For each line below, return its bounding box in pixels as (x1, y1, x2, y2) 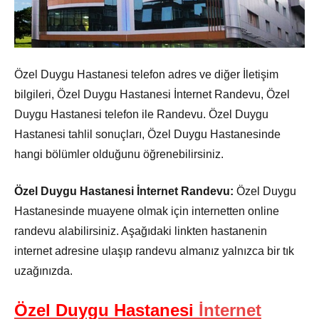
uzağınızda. (14, 264, 73, 277)
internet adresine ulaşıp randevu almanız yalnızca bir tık (14, 244, 294, 257)
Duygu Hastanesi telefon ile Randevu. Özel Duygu (14, 108, 268, 120)
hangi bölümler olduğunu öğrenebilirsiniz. (14, 147, 224, 160)
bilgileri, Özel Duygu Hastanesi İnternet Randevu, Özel (14, 88, 290, 100)
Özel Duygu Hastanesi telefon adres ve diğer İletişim (14, 68, 278, 80)
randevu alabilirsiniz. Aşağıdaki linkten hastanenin (14, 224, 267, 237)
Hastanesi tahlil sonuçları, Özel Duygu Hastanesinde (14, 127, 281, 140)
